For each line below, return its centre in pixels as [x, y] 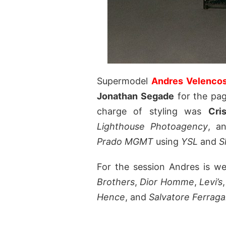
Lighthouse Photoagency [152, 127]
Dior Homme [167, 182]
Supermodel [124, 81]
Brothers [116, 182]
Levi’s [211, 182]
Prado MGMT [125, 142]
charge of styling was [153, 111]
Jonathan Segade [135, 96]
